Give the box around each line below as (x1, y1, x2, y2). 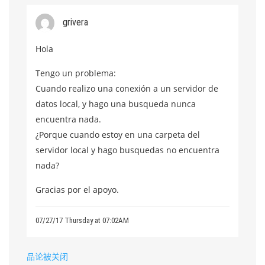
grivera (63, 16, 88, 28)
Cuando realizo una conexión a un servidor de (35, 83, 218, 94)
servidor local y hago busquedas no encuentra (35, 144, 219, 156)
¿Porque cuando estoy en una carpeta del (35, 129, 200, 140)
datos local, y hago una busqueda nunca (35, 98, 196, 109)
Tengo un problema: (35, 67, 116, 79)
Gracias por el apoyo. (35, 184, 119, 195)
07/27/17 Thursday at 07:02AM (35, 216, 129, 225)
